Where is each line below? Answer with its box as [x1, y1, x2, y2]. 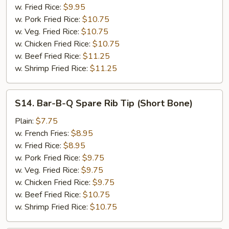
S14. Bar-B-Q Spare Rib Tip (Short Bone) [15, 97, 193, 109]
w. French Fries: [15, 128, 71, 139]
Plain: [15, 116, 36, 127]
